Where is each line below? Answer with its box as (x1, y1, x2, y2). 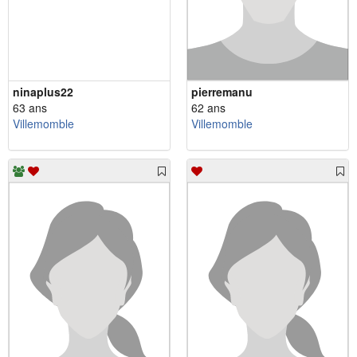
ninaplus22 (13, 83, 73, 100)
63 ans (13, 99, 47, 116)
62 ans (191, 99, 226, 116)
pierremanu (191, 83, 253, 100)
